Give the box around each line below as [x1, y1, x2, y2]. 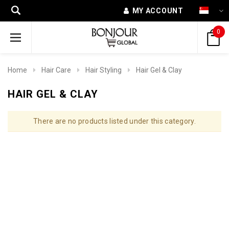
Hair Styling [85, 66, 122, 74]
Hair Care [41, 66, 71, 74]
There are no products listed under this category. [33, 117, 196, 125]
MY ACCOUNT [132, 7, 184, 15]
